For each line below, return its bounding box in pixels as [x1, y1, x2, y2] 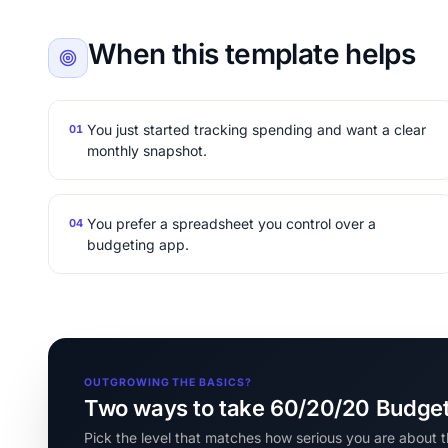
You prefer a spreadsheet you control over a [87, 215, 376, 232]
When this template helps [88, 37, 416, 71]
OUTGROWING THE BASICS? [84, 376, 252, 389]
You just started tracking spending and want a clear [87, 121, 426, 138]
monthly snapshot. [87, 142, 207, 159]
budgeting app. [87, 236, 189, 253]
